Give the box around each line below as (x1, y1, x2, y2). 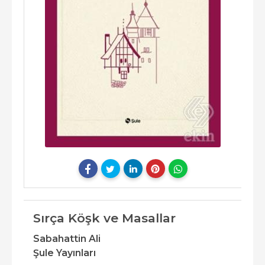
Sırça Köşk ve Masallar (33, 211, 176, 226)
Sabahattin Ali (33, 233, 101, 245)
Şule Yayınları (33, 247, 96, 259)
